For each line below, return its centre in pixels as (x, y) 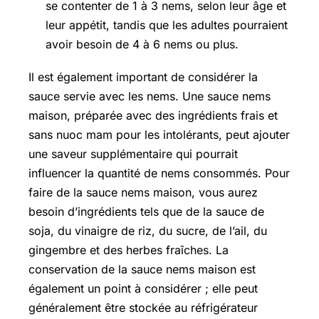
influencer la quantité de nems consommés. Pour (159, 173)
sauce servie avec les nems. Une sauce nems (150, 96)
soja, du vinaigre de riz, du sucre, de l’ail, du (148, 231)
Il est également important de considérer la (143, 77)
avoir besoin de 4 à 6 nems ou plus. (142, 44)
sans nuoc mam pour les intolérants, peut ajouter (159, 135)
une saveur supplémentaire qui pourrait (133, 154)
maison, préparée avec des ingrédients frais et (153, 116)
